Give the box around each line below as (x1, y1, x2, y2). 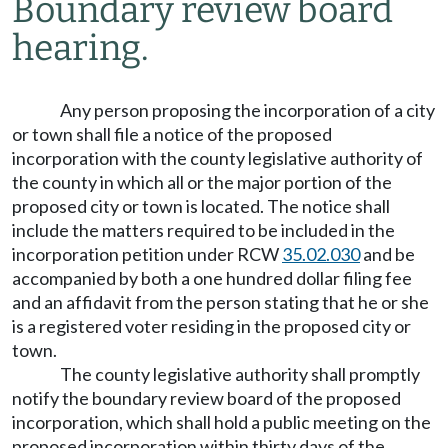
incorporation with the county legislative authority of (12, 147, 423, 169)
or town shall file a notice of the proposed (12, 123, 332, 145)
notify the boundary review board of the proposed (12, 387, 401, 409)
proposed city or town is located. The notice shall (12, 195, 390, 217)
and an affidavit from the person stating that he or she (12, 291, 429, 313)
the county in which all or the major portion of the (12, 171, 392, 193)
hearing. (12, 27, 149, 69)
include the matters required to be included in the (12, 219, 395, 241)
